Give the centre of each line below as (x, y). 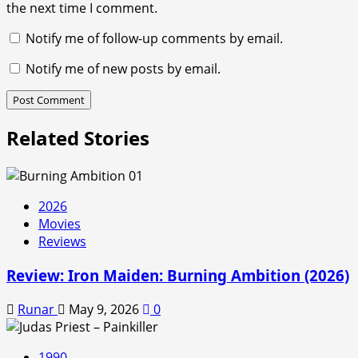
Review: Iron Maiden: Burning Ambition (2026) (178, 276)
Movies (60, 224)
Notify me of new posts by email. (123, 68)
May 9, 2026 (104, 309)
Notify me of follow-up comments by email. (154, 38)
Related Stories (78, 138)
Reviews (62, 242)
